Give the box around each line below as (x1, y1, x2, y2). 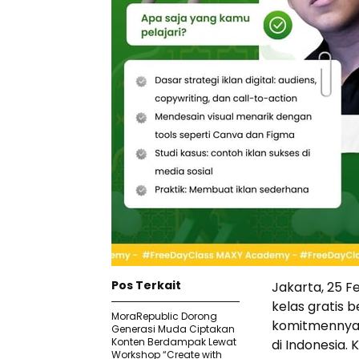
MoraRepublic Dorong (111, 309, 217, 323)
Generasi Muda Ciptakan (111, 322, 235, 336)
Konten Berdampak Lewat (111, 335, 236, 349)
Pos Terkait (111, 277, 181, 293)
